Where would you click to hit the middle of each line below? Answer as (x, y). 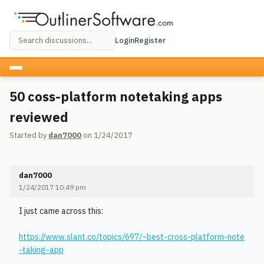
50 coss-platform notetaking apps (116, 96)
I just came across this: (61, 211)
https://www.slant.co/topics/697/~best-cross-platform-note (132, 237)
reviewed (39, 117)
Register (150, 40)
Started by (29, 135)
